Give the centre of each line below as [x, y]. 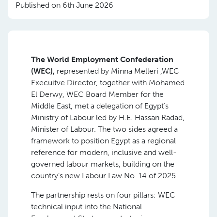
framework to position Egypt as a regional [103, 141]
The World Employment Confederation [102, 59]
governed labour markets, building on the [103, 164]
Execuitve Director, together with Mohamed [108, 83]
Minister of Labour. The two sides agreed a [104, 129]
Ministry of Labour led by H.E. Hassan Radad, [108, 117]
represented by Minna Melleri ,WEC [118, 71]
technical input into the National [86, 207]
